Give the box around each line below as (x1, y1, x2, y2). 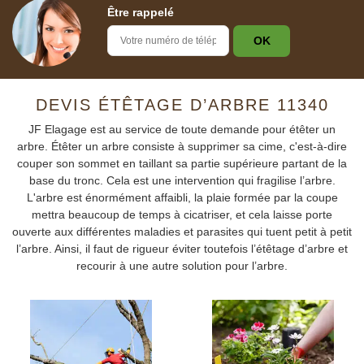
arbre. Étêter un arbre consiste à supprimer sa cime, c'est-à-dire (17, 140, 347, 153)
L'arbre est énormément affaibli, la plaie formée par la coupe (26, 191, 338, 204)
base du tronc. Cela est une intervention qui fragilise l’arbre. (28, 174, 336, 187)
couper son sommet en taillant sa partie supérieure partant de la (17, 157, 347, 170)
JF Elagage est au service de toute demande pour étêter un (28, 123, 336, 136)
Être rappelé (107, 6, 174, 19)
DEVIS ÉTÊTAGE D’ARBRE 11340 (35, 96, 329, 114)
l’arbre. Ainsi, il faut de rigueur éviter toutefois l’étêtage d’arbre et (16, 242, 348, 255)
